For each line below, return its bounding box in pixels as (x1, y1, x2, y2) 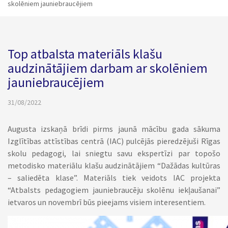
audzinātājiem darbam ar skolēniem (8, 60, 208, 76)
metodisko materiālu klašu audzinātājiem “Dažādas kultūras (8, 160, 220, 170)
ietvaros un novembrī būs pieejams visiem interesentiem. (8, 197, 206, 207)
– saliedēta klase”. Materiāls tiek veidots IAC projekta (8, 173, 220, 183)
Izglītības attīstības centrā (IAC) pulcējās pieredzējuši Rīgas (8, 136, 220, 146)
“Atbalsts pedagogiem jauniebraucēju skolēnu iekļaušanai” (8, 185, 220, 195)
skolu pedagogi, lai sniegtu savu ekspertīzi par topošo (8, 148, 220, 158)
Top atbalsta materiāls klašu (8, 45, 162, 62)
